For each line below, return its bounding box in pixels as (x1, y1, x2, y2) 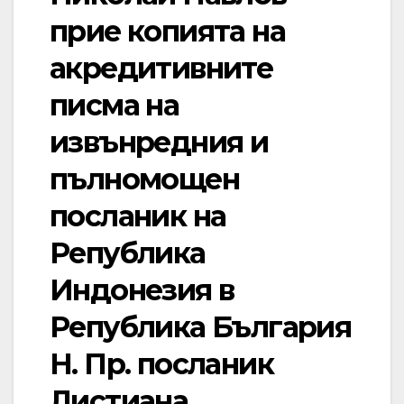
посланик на (50, 198, 226, 234)
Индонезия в (50, 272, 234, 308)
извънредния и (50, 124, 269, 161)
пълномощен (50, 161, 239, 197)
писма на (50, 87, 179, 124)
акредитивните (50, 50, 273, 87)
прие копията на (50, 14, 285, 50)
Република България (50, 309, 352, 345)
